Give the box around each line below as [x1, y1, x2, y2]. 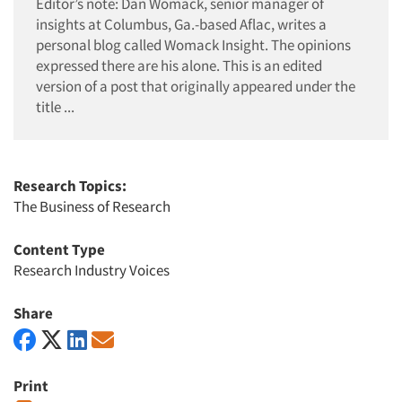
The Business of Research [13, 196, 170, 216]
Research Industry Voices [13, 259, 170, 280]
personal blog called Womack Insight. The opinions [36, 34, 351, 55]
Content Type [13, 239, 105, 259]
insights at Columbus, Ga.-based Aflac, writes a [36, 13, 327, 34]
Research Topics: [13, 175, 127, 196]
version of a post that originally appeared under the [36, 75, 355, 96]
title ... [36, 96, 74, 117]
